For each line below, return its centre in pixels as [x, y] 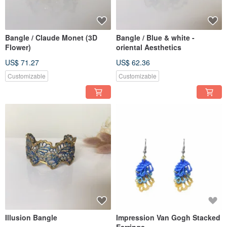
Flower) [18, 47]
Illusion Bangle [31, 218]
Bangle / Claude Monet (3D [51, 38]
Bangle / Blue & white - [155, 38]
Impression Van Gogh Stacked [168, 218]
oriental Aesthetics [149, 47]
